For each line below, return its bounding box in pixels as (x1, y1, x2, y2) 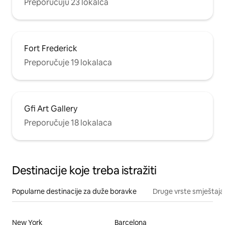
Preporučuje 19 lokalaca (24, 57, 112, 68)
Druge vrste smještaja (153, 186, 224, 196)
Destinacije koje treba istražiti (12, 163, 157, 178)
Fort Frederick (24, 43, 77, 54)
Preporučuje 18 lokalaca (24, 117, 112, 128)
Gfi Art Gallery (24, 103, 77, 114)
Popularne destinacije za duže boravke (12, 186, 137, 196)
